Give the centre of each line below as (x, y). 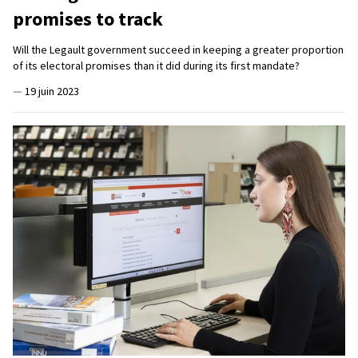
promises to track (88, 19)
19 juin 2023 (52, 91)
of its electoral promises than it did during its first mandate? (156, 66)
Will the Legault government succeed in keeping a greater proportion (178, 50)
